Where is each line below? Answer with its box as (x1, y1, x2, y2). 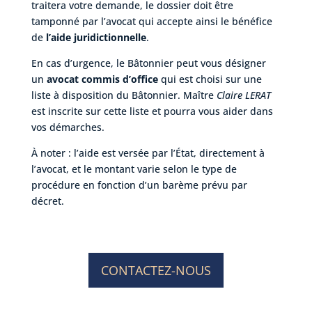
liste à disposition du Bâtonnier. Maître (31, 88, 217, 102)
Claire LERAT (216, 88, 271, 102)
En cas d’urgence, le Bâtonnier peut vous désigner (31, 56, 266, 70)
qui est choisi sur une (157, 72, 262, 86)
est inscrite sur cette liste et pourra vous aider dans (31, 104, 273, 118)
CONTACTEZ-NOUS (100, 261, 211, 279)
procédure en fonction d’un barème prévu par (31, 178, 247, 192)
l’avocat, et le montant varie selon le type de (31, 162, 237, 175)
